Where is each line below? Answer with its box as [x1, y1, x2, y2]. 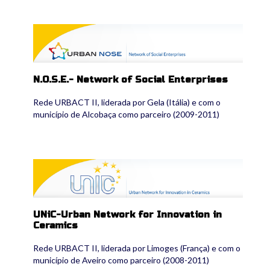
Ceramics [33, 220, 78, 231]
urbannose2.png [33, 23, 114, 35]
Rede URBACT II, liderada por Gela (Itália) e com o [33, 96, 221, 107]
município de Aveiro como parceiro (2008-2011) [33, 255, 209, 266]
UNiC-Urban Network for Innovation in [33, 209, 222, 221]
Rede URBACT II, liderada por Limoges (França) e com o [33, 243, 240, 254]
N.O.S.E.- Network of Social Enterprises [33, 74, 228, 85]
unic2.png [33, 158, 82, 170]
